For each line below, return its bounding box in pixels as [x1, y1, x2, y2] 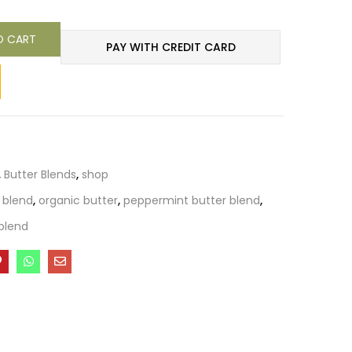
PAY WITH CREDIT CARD [105, 38, 236, 55]
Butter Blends [4, 166, 76, 182]
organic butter [38, 192, 118, 208]
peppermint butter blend [123, 192, 260, 208]
